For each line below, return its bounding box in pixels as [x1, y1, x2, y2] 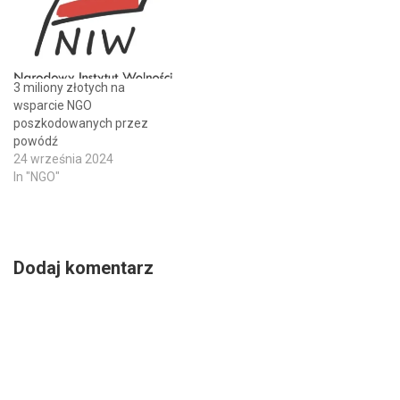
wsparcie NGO [13, 98, 92, 113]
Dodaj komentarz [13, 257, 154, 279]
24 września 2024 [13, 152, 113, 167]
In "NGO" [13, 170, 60, 185]
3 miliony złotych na [13, 80, 125, 96]
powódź [13, 134, 58, 149]
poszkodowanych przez [13, 116, 148, 131]
